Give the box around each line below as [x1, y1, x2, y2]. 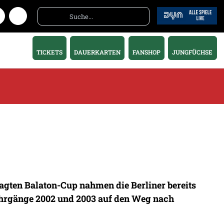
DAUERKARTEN [74, 48, 121, 56]
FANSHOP [132, 48, 160, 56]
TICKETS [36, 48, 62, 56]
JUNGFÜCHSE [172, 48, 213, 56]
